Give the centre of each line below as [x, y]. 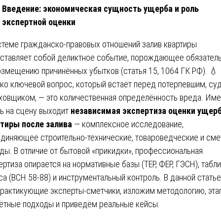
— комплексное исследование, [128, 124]
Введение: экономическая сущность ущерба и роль [100, 8]
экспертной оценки [39, 22]
